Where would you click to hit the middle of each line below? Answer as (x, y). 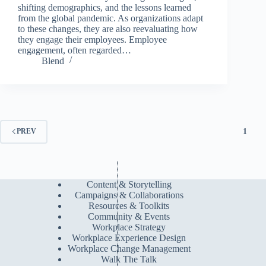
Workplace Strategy (129, 227)
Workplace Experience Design (129, 238)
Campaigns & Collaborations (129, 195)
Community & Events (129, 217)
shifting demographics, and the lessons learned (104, 7)
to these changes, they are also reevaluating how (108, 28)
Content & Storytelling (129, 185)
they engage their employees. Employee (92, 39)
